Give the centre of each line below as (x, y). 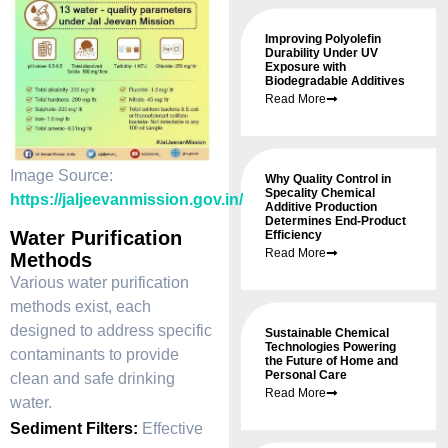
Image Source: (61, 176)
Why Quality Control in (328, 179)
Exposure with (306, 67)
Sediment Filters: (74, 428)
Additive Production (321, 207)
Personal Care (306, 375)
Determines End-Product (336, 221)
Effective (172, 428)
